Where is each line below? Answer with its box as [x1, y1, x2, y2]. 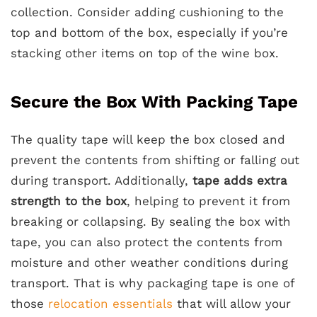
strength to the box [11, 193, 127, 208]
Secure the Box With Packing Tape [11, 91, 298, 112]
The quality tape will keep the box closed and [11, 132, 285, 146]
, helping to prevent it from [127, 193, 290, 208]
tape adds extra [192, 173, 287, 188]
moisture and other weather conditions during [11, 255, 288, 270]
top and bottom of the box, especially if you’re [11, 25, 288, 40]
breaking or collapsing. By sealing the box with [11, 214, 291, 229]
